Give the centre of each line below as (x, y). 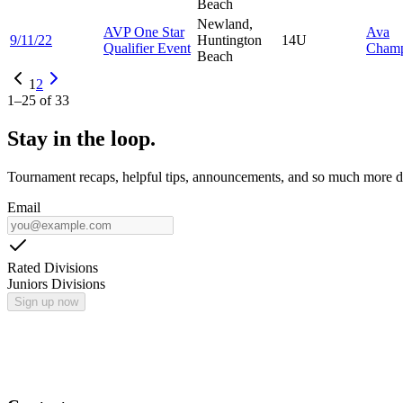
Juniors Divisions (56, 283)
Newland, (225, 23)
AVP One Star (144, 31)
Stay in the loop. (81, 138)
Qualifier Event (147, 48)
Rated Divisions (53, 267)
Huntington (229, 40)
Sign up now (46, 301)
